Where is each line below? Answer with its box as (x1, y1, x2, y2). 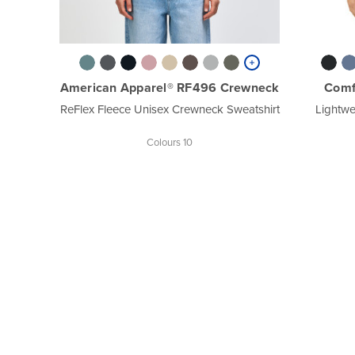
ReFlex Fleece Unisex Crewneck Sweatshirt (59, 100, 280, 117)
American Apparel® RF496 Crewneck (59, 78, 280, 97)
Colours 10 (147, 134, 193, 149)
